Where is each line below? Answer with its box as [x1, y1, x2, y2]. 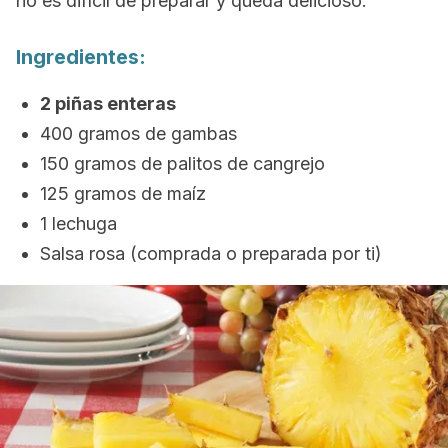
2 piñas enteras [40, 93, 176, 114]
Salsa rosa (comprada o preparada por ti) [40, 243, 382, 264]
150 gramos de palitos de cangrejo [40, 153, 325, 174]
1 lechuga [40, 213, 117, 234]
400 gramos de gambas [40, 123, 237, 144]
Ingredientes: [16, 45, 146, 69]
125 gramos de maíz [40, 183, 206, 204]
